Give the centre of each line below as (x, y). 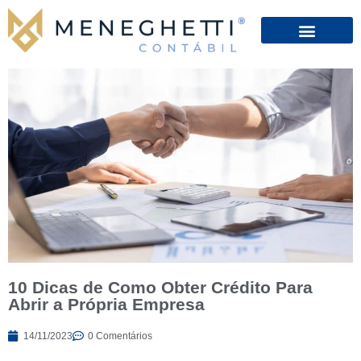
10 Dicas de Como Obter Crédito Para (160, 287)
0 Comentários (120, 336)
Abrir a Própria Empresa (106, 304)
